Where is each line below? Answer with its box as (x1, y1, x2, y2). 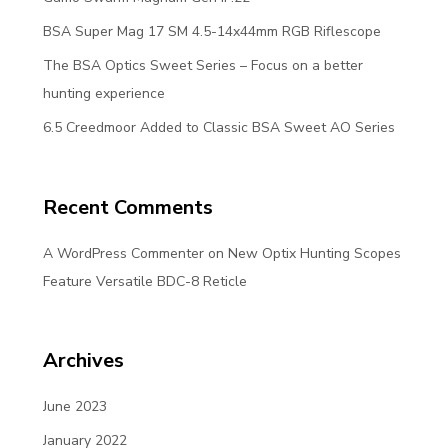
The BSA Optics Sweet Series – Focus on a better (42, 55, 363, 75)
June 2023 (42, 397, 107, 417)
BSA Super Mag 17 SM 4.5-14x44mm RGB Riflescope (42, 21, 381, 41)
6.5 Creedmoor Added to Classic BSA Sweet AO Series (42, 117, 395, 137)
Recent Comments (42, 193, 213, 221)
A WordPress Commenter (42, 243, 204, 263)
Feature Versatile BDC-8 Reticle (42, 271, 247, 291)
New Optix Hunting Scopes (227, 243, 401, 263)
